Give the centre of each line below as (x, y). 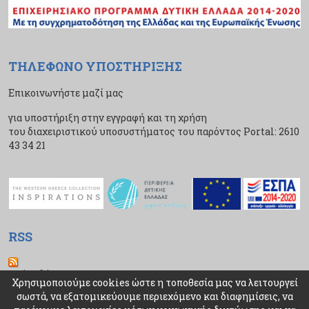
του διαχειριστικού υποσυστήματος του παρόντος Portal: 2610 (154, 132)
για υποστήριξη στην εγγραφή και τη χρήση (108, 118)
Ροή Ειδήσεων (41, 275)
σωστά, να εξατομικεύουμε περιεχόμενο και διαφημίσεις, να (154, 296)
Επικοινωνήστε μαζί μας (66, 93)
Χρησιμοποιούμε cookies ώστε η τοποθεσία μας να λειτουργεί (154, 282)
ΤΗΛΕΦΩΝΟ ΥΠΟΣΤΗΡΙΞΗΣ (95, 67)
